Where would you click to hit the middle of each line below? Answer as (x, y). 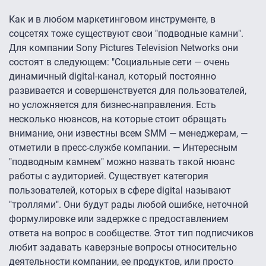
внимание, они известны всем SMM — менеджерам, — (128, 134)
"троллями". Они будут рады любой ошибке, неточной (129, 205)
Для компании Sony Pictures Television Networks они (123, 48)
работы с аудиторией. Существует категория (109, 176)
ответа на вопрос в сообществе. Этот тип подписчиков (131, 233)
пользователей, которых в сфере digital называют (120, 191)
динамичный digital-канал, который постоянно (113, 77)
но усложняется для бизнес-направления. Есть (113, 105)
